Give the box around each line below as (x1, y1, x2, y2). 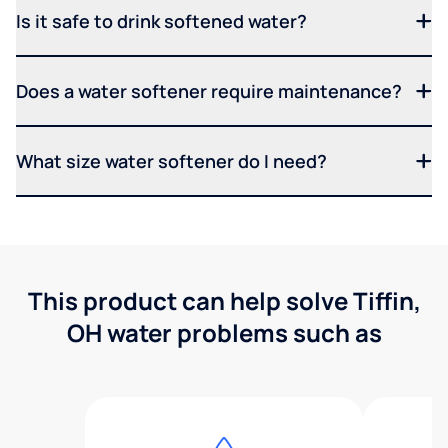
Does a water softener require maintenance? (16, 78, 402, 103)
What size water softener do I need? (16, 148, 327, 173)
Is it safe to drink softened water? (16, 8, 307, 33)
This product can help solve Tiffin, (27, 283, 421, 317)
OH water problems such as (66, 315, 382, 349)
